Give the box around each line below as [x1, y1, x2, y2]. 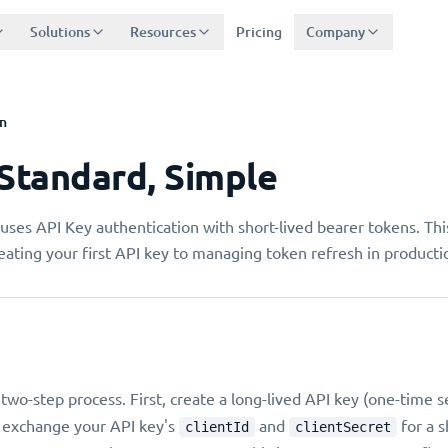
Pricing [236, 22, 283, 41]
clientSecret [295, 419, 391, 435]
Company [306, 22, 366, 41]
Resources [130, 22, 197, 41]
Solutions [30, 22, 91, 41]
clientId [185, 419, 249, 435]
